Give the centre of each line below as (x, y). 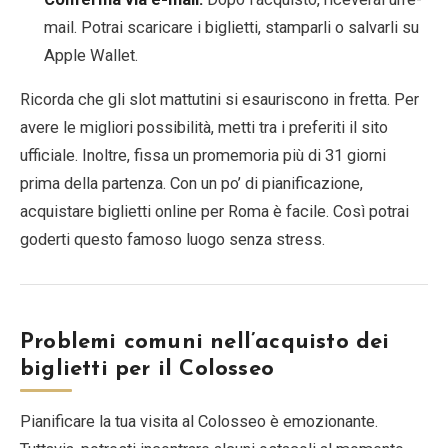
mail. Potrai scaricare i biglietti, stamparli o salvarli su (231, 27)
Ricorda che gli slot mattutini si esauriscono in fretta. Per (219, 99)
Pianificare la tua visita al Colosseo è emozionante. (199, 421)
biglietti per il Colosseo (147, 369)
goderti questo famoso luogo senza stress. (172, 239)
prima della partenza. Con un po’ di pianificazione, (191, 183)
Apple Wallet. (91, 55)
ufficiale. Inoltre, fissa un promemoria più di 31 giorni (203, 155)
